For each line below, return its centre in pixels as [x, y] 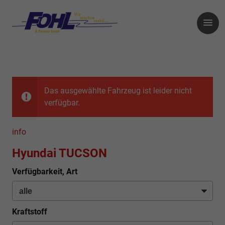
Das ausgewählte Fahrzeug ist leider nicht [118, 91]
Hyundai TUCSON [60, 153]
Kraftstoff [30, 211]
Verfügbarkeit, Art [45, 172]
